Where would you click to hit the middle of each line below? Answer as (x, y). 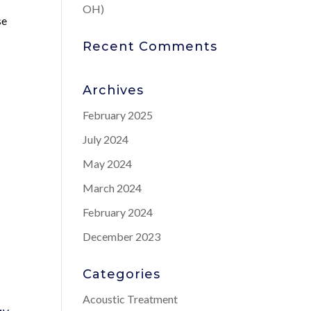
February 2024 (118, 212)
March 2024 (112, 188)
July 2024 (106, 139)
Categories (122, 274)
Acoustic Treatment (131, 299)
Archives (114, 90)
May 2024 (108, 163)
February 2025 (118, 115)
